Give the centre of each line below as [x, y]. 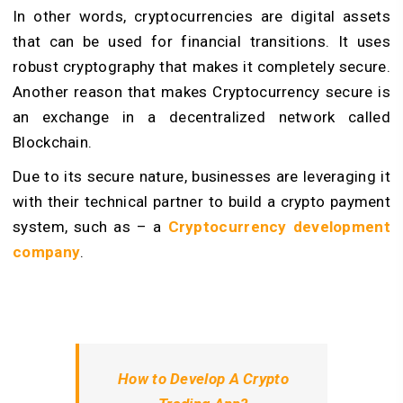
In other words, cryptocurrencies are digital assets [201, 17]
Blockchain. [53, 143]
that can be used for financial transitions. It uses [201, 42]
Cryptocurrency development [279, 227]
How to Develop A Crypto [203, 379]
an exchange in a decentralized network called [201, 117]
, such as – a [116, 227]
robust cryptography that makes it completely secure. [201, 67]
